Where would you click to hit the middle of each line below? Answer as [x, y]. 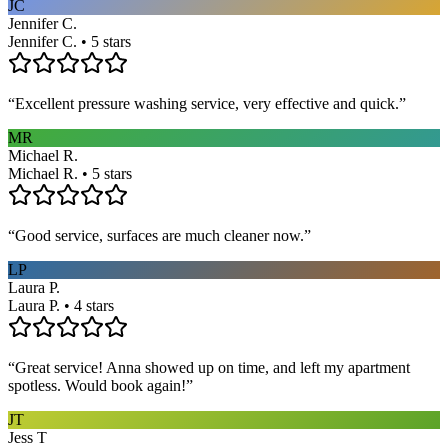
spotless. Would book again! [97, 385]
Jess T [27, 437]
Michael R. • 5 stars [70, 173]
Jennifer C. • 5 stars [69, 41]
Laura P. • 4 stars [61, 305]
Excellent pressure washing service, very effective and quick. [207, 103]
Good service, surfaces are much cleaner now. [159, 235]
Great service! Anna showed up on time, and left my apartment [212, 367]
